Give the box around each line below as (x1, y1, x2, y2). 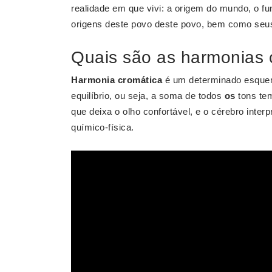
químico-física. (71, 122, 134, 132)
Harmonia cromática (71, 75, 162, 85)
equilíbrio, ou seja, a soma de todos (71, 90, 225, 101)
